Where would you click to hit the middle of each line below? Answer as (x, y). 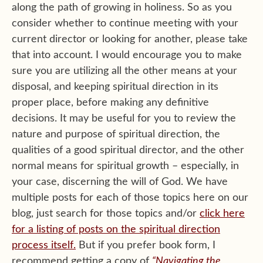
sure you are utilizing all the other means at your (124, 71)
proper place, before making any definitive (110, 102)
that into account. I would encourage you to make (127, 55)
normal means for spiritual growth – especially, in (125, 166)
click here (222, 213)
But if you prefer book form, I (146, 245)
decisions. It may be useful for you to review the (124, 118)
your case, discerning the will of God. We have (120, 182)
